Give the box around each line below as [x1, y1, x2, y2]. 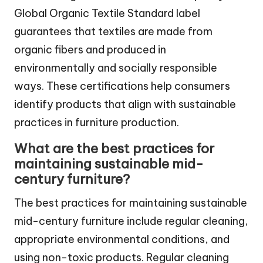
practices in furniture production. [14, 116, 179, 130]
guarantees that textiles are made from [14, 25, 213, 39]
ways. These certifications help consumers [14, 79, 230, 93]
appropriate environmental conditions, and [14, 232, 230, 247]
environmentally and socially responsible [14, 61, 217, 75]
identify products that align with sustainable [14, 97, 236, 112]
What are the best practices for [14, 140, 214, 157]
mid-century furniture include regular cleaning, [14, 214, 248, 228]
